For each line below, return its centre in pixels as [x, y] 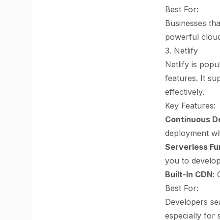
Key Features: [190, 106]
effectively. [185, 92]
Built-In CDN [189, 174]
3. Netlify [181, 51]
